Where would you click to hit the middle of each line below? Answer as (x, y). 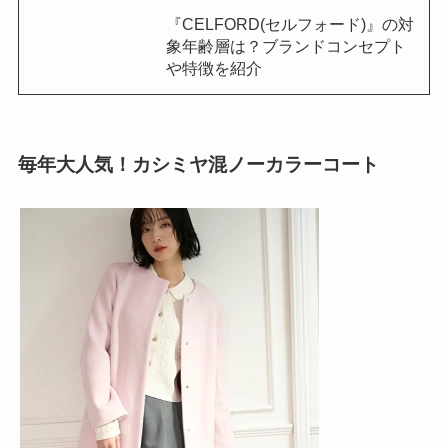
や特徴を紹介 (213, 68)
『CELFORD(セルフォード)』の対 (289, 24)
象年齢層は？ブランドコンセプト (285, 46)
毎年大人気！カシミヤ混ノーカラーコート (198, 164)
